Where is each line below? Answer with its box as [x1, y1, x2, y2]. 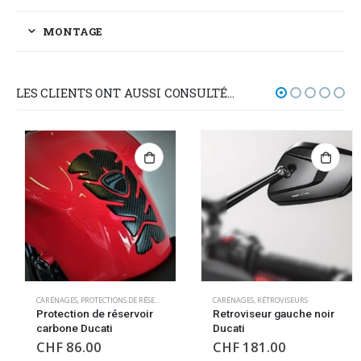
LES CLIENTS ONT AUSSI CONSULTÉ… [16, 84, 234, 101]
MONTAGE [43, 23, 102, 39]
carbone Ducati [28, 321, 105, 334]
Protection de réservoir [28, 306, 145, 320]
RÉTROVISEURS [249, 294, 300, 305]
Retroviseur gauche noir [205, 306, 326, 320]
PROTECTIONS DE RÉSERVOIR [73, 294, 147, 305]
